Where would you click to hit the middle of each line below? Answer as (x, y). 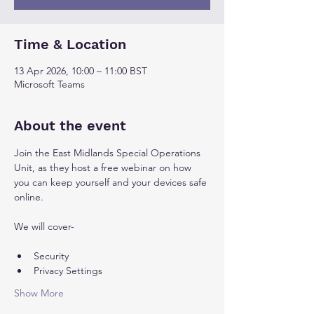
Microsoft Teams (49, 84)
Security (51, 256)
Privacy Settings (68, 271)
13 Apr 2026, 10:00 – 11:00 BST (81, 71)
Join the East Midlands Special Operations (109, 153)
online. (30, 197)
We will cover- (44, 226)
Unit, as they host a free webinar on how (104, 168)
